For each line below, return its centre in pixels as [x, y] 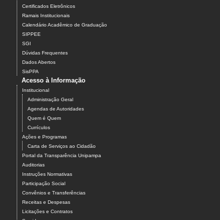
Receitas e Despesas [46, 202]
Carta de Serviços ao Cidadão [62, 146]
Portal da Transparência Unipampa [62, 156]
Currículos [39, 128]
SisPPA [30, 72]
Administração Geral [50, 100]
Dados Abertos [39, 62]
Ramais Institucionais [46, 16]
